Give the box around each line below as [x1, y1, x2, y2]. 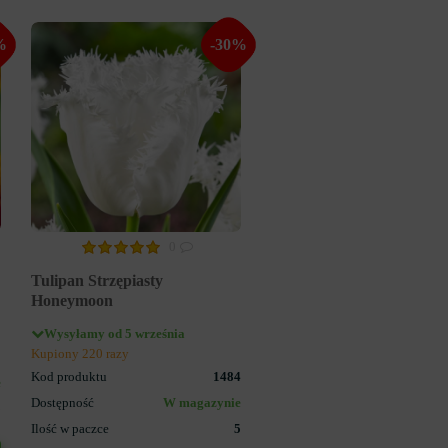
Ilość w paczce [31, 421, 109, 436]
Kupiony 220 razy [31, 346, 129, 361]
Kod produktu [31, 369, 107, 384]
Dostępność [31, 395, 94, 410]
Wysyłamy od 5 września [44, 326, 185, 341]
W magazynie [163, 395, 241, 410]
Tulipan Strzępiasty [31, 271, 163, 289]
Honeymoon [31, 291, 113, 309]
